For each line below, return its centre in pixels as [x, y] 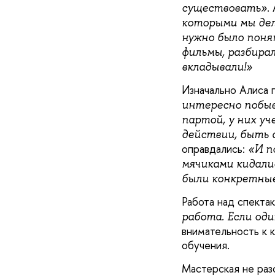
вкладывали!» [217, 67]
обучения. [205, 246]
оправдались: [213, 149]
